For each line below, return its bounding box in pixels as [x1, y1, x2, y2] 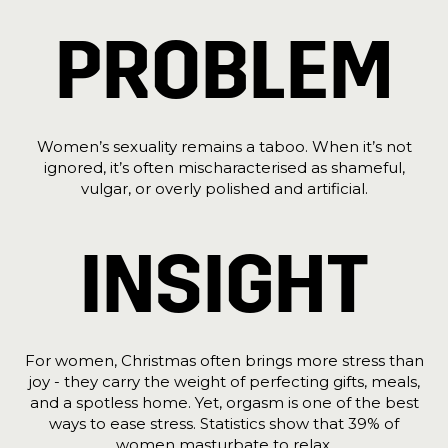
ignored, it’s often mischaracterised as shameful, [43, 158, 405, 177]
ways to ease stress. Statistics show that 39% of [49, 414, 399, 433]
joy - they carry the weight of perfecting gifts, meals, [28, 372, 420, 391]
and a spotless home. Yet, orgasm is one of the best [29, 393, 419, 412]
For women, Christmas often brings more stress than [24, 351, 424, 370]
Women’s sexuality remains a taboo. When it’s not [36, 137, 412, 156]
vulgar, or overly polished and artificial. [80, 179, 368, 198]
